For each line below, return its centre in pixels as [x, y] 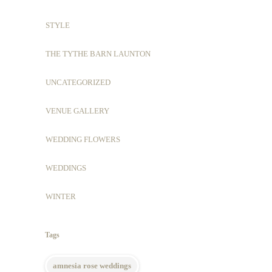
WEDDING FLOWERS [83, 139]
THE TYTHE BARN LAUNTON [98, 54]
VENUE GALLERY [77, 111]
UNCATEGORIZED [78, 82]
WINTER [61, 196]
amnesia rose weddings [92, 266]
